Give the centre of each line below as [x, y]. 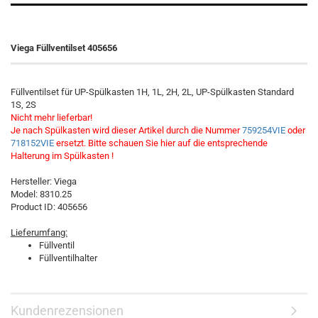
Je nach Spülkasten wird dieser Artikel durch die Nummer [126, 130]
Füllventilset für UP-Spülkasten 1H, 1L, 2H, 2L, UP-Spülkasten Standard [152, 92]
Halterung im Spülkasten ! [62, 156]
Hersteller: [32, 181]
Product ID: [34, 207]
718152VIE [32, 143]
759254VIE [264, 130]
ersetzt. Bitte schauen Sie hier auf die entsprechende [161, 143]
